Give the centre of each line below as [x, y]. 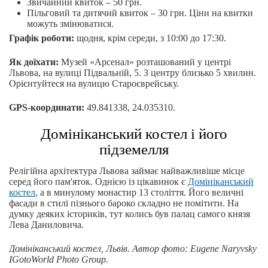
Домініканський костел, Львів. [69, 249]
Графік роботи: [42, 38]
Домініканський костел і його [134, 134]
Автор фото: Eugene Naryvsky [194, 249]
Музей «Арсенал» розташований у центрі [145, 62]
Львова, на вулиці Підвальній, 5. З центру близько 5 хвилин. [133, 73]
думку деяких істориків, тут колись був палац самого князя [130, 214]
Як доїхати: [34, 62]
